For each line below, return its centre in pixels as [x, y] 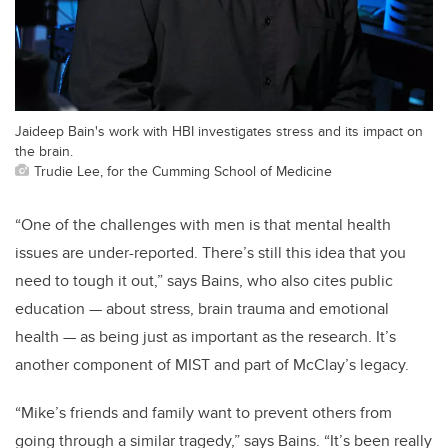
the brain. [44, 150]
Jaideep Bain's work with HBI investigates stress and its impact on [219, 130]
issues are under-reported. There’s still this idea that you [210, 252]
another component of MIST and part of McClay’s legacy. [214, 364]
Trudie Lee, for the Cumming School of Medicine [183, 170]
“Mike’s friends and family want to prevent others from [203, 412]
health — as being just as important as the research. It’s [205, 336]
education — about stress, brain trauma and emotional [202, 308]
